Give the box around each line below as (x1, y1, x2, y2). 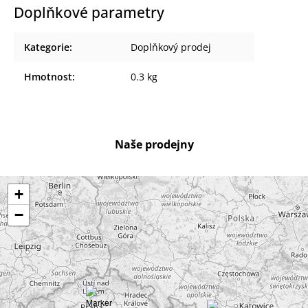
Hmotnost (24, 69, 72, 83)
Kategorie (24, 40, 69, 54)
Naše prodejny (114, 136, 194, 152)
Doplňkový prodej (131, 40, 211, 54)
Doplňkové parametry (14, 2, 164, 22)
